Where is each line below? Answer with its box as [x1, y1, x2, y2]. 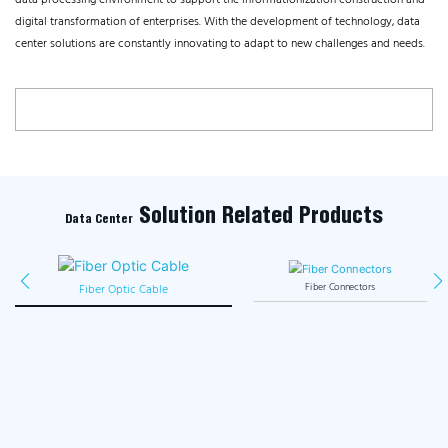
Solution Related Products [133, 201, 383, 230]
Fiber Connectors [304, 279, 375, 296]
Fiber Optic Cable [78, 279, 168, 300]
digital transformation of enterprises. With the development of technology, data [15, 12, 420, 33]
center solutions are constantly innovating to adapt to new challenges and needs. [15, 34, 425, 55]
